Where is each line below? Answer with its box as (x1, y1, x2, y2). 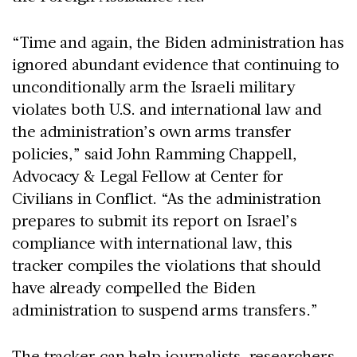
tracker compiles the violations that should (12, 253, 321, 275)
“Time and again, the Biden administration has (12, 30, 344, 52)
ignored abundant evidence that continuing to (12, 53, 339, 74)
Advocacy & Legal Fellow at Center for (12, 164, 284, 186)
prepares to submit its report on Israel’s (12, 209, 297, 230)
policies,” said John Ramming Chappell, (12, 142, 298, 163)
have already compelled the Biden (12, 276, 256, 297)
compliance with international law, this (12, 231, 293, 253)
